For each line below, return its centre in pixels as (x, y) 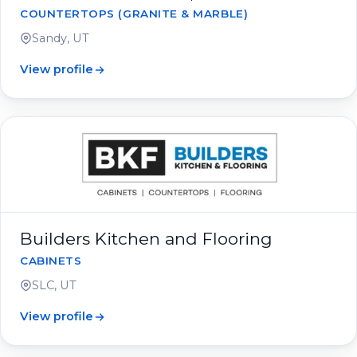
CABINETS (51, 261)
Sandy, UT (61, 38)
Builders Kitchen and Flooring (146, 239)
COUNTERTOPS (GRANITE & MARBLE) (134, 14)
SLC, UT (54, 285)
